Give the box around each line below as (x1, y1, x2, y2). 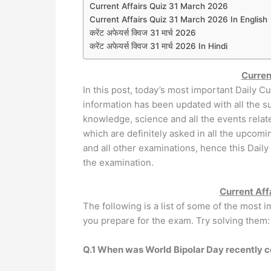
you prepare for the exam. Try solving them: (83, 214, 270, 226)
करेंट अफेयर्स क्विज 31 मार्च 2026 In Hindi (90, 41, 227, 51)
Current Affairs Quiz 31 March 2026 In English (90, 14, 267, 24)
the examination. (83, 156, 154, 168)
